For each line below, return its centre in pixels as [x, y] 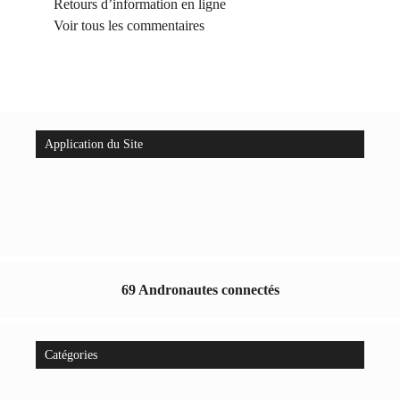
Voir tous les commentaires [129, 25]
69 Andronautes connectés [200, 289]
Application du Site [94, 144]
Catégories [71, 354]
